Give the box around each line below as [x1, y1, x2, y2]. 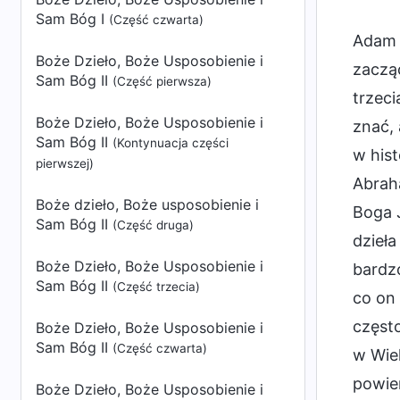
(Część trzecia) [112, 279, 200, 294]
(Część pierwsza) [112, 74, 212, 88]
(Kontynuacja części [112, 136, 229, 150]
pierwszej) [36, 156, 94, 171]
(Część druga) [112, 218, 194, 232]
